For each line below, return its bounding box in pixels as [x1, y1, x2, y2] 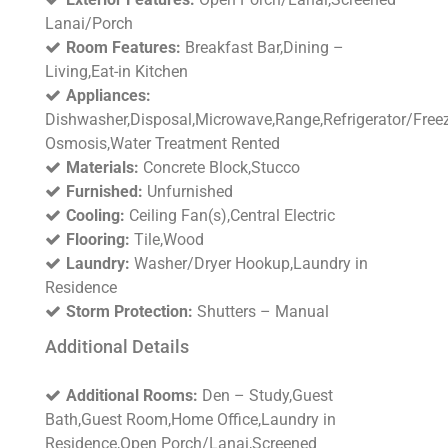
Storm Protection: [66, 302, 193, 322]
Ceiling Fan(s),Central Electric [125, 206, 335, 226]
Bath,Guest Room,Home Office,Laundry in [45, 410, 336, 430]
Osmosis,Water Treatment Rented [45, 134, 280, 154]
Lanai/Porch [45, 14, 133, 34]
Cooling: [66, 206, 125, 226]
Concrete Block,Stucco [139, 158, 300, 178]
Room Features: [66, 38, 181, 58]
